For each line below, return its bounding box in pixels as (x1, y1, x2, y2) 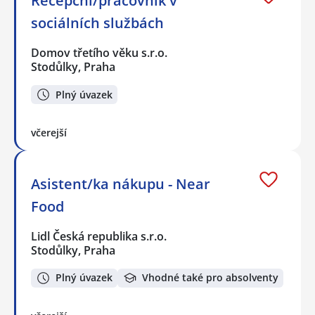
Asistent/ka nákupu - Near (31, 174, 210, 193)
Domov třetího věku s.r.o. (31, 45, 169, 61)
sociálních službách (31, 13, 164, 33)
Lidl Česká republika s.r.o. (31, 228, 168, 244)
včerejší (31, 125, 67, 139)
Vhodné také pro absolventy (142, 271, 278, 285)
